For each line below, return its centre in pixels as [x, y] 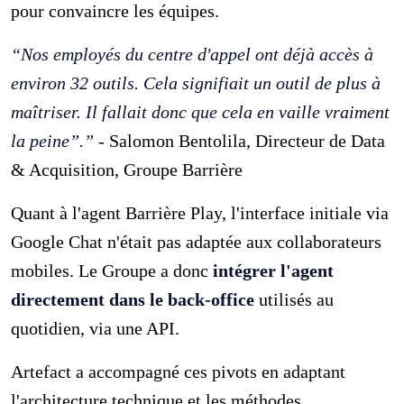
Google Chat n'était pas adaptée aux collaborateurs [197, 241]
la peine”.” [53, 140]
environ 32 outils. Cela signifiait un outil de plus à [196, 83]
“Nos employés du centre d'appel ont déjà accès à [193, 54]
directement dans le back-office [133, 299]
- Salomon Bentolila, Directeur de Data [240, 140]
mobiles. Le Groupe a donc [112, 270]
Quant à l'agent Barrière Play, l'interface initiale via [200, 212]
